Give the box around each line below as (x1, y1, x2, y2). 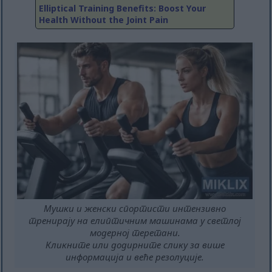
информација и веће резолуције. (66, 251, 205, 263)
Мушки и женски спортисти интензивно (44, 202, 226, 215)
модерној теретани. (89, 226, 180, 239)
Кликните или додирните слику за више (45, 239, 225, 251)
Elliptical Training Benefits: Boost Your (39, 2, 206, 15)
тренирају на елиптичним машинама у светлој (29, 214, 242, 227)
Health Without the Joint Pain (39, 14, 168, 26)
